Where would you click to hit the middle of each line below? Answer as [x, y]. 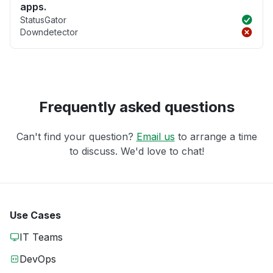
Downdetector [49, 32]
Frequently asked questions [136, 107]
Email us [155, 137]
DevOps [38, 259]
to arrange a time [216, 137]
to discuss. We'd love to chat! [136, 151]
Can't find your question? [76, 137]
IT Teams [41, 237]
